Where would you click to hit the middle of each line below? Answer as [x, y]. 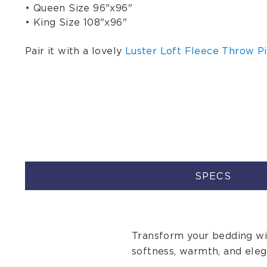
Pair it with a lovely [75, 51]
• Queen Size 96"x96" [79, 8]
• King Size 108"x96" [76, 22]
